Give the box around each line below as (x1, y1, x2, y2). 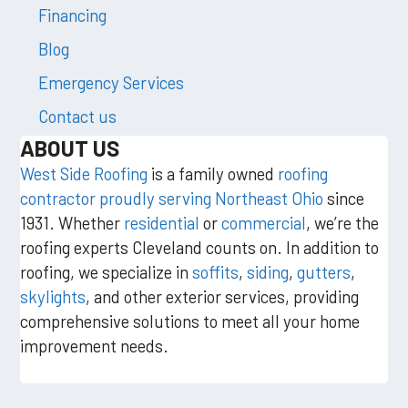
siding (247, 260, 290, 282)
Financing (38, 4, 107, 25)
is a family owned (148, 162, 279, 184)
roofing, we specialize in (20, 260, 193, 282)
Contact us (38, 105, 117, 127)
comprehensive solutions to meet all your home (20, 310, 361, 331)
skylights (20, 285, 87, 307)
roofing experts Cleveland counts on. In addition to (20, 236, 380, 258)
